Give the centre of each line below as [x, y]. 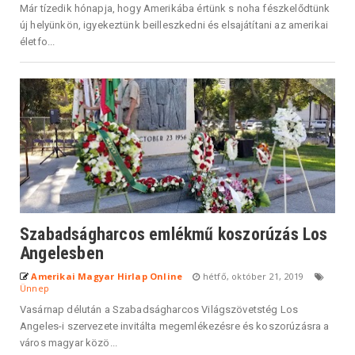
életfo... [38, 41]
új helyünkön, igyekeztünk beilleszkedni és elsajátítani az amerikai [174, 25]
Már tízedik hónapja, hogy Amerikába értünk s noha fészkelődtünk [175, 8]
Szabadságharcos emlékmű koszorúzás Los [174, 234]
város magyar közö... [69, 342]
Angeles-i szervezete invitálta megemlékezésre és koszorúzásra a [175, 326]
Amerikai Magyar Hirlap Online [107, 276]
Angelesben [62, 253]
